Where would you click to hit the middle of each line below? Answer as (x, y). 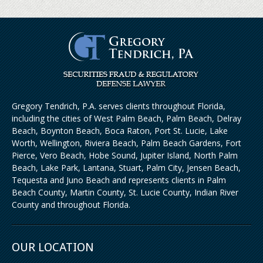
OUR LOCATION (53, 247)
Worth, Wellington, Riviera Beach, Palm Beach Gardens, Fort (127, 143)
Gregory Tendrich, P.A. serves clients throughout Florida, (119, 106)
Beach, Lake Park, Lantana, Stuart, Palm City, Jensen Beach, (126, 167)
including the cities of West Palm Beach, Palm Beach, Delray (127, 118)
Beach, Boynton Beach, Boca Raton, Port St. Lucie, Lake (120, 130)
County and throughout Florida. (71, 204)
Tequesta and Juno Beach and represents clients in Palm (119, 180)
